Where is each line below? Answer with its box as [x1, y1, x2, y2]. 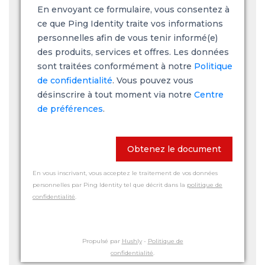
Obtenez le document [127, 144, 221, 154]
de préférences [37, 104, 103, 114]
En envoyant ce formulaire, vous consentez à [37, 4, 230, 15]
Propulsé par [82, 237, 122, 245]
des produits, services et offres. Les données [37, 47, 229, 57]
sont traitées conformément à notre [37, 61, 194, 72]
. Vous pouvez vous [112, 75, 193, 86]
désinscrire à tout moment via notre [37, 89, 194, 100]
